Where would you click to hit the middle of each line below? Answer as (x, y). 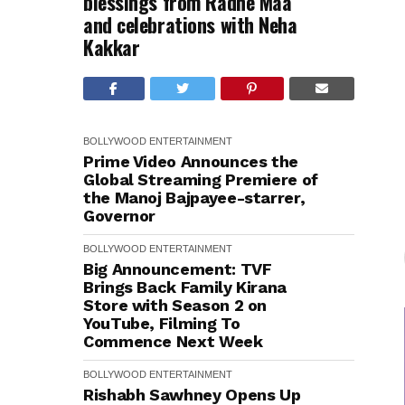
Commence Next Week (173, 341)
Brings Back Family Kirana (185, 287)
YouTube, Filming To (162, 323)
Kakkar (112, 47)
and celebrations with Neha (190, 24)
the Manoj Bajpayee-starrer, (194, 198)
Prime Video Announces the (191, 161)
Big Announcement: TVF (178, 269)
